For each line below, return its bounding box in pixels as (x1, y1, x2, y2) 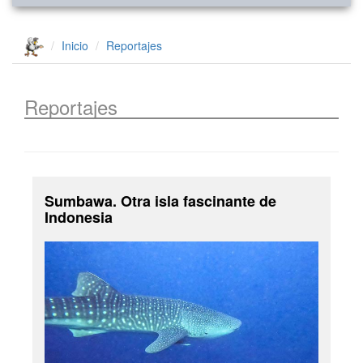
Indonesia (45, 207, 113, 228)
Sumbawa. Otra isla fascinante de (45, 190, 276, 212)
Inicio (62, 36, 88, 53)
